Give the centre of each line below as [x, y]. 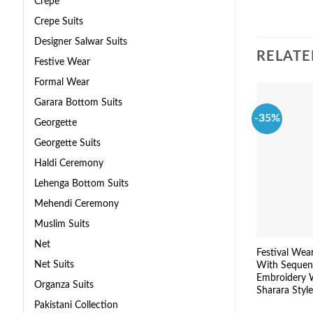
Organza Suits [64, 284]
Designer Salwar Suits [81, 41]
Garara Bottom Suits [78, 102]
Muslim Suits [62, 224]
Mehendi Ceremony [77, 203]
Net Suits [54, 264]
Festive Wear [62, 61]
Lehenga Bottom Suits [81, 183]
